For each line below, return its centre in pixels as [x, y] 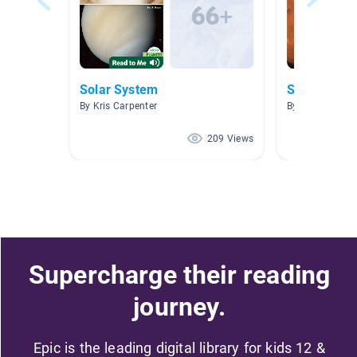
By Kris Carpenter [119, 106]
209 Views [230, 139]
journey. [179, 306]
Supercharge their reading [179, 275]
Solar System [119, 90]
